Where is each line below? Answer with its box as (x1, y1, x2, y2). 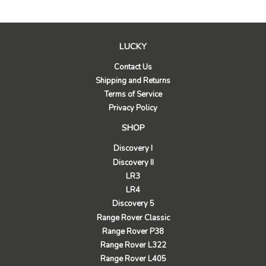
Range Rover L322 (100, 240, 166, 251)
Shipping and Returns (96, 75, 170, 86)
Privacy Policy (109, 103, 157, 114)
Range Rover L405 (100, 254, 166, 265)
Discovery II (112, 157, 154, 168)
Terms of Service (104, 89, 162, 100)
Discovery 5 (112, 198, 154, 210)
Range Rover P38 (102, 226, 164, 237)
